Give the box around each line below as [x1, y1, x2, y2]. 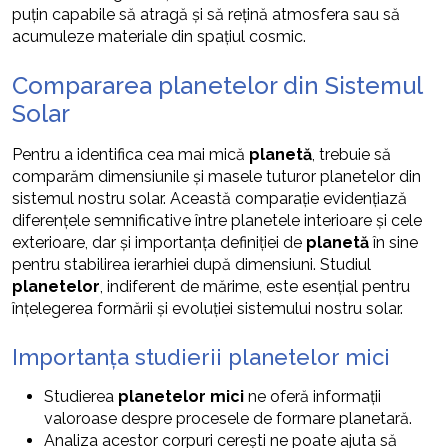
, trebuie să [312, 144, 391, 164]
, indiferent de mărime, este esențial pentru [100, 276, 410, 296]
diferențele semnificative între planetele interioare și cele [12, 210, 422, 230]
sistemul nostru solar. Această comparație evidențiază [12, 188, 407, 208]
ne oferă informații [244, 386, 381, 406]
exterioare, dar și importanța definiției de [12, 232, 306, 252]
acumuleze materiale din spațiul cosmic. [12, 26, 306, 46]
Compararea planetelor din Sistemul [12, 70, 422, 100]
